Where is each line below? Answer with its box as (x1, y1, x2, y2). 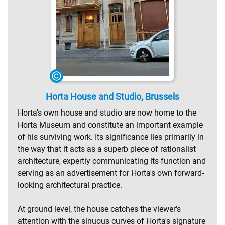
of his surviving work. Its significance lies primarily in (18, 132, 204, 142)
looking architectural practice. (18, 180, 122, 190)
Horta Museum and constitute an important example (18, 120, 203, 130)
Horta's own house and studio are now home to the (18, 108, 196, 118)
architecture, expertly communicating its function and (18, 156, 206, 166)
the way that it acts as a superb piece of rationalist (18, 144, 196, 154)
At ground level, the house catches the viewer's (18, 204, 181, 214)
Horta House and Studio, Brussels (46, 91, 179, 102)
